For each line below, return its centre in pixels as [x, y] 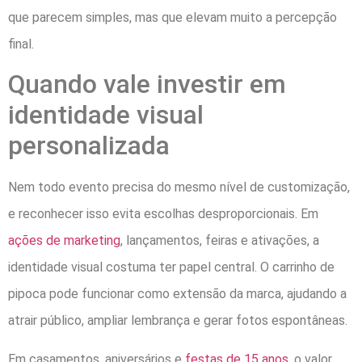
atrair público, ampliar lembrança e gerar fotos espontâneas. [178, 321]
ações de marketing [64, 241]
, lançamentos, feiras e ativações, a [220, 241]
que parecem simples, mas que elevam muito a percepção [173, 17]
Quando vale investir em [147, 84]
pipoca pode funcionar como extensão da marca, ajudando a [177, 294]
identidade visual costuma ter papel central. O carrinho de [171, 267]
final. [21, 44]
